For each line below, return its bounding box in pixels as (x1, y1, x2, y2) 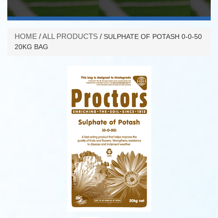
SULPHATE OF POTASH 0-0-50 (104, 33, 202, 40)
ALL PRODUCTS (42, 32, 98, 40)
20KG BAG (15, 43, 48, 51)
